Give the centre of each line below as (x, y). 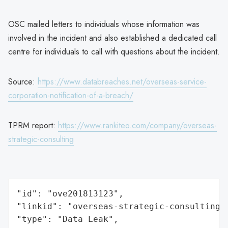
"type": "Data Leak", (68, 219)
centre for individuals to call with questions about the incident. (114, 51)
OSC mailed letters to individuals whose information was (104, 24)
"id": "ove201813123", (70, 193)
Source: (23, 81)
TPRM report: (33, 125)
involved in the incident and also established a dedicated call (112, 38)
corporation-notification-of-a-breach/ (71, 95)
